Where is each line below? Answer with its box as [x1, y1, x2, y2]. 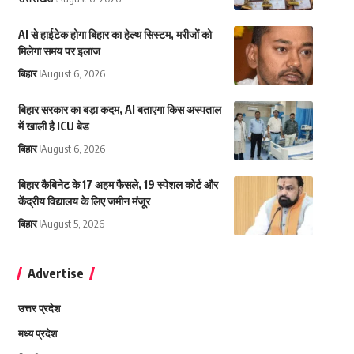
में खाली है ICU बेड [17, 119, 89, 134]
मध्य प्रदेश [17, 327, 57, 341]
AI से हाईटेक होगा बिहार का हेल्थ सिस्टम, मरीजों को [17, 28, 212, 42]
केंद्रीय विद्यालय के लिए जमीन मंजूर [17, 194, 150, 209]
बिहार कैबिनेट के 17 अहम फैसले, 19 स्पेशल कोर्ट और [17, 178, 218, 192]
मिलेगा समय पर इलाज [17, 44, 100, 58]
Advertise [27, 265, 84, 282]
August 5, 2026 [40, 217, 104, 231]
